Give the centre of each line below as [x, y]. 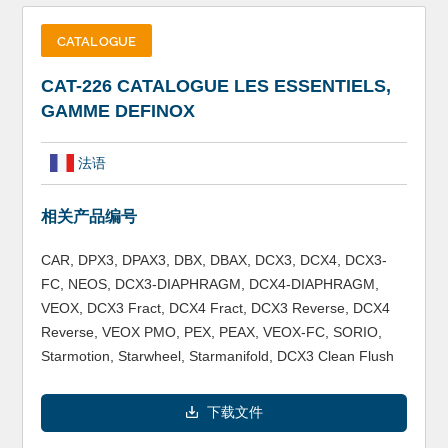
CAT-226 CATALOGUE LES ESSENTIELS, [215, 86]
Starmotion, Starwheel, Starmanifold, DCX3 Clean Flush [217, 356]
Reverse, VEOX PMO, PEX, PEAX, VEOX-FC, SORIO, [211, 332]
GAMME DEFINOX [117, 111]
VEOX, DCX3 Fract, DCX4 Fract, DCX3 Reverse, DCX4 [215, 308]
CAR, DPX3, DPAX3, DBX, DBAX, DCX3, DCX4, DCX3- [213, 260]
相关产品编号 [88, 216]
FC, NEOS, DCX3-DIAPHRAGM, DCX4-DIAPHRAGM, [209, 284]
